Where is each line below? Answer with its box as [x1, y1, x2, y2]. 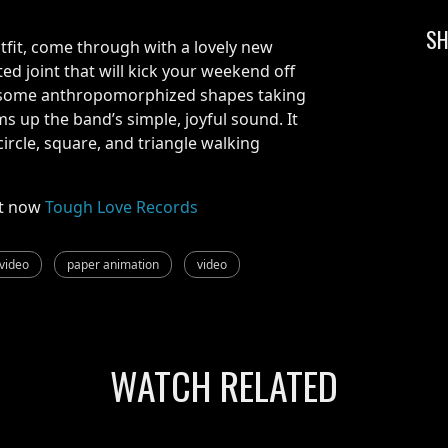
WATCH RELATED [110, 356, 338, 413]
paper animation [67, 255, 159, 273]
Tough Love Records [45, 195, 198, 218]
